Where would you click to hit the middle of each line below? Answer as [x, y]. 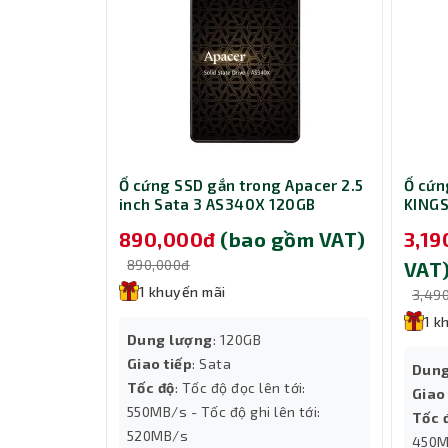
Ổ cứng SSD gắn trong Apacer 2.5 [241, 185]
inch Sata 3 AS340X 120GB [217, 204]
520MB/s [158, 435]
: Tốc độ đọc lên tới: [240, 387]
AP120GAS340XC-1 [189, 223]
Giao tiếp [160, 363]
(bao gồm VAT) [293, 238]
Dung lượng [170, 339]
